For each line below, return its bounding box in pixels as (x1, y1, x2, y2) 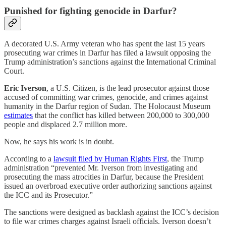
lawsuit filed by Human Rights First (53, 154, 167, 163)
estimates (4, 111, 33, 120)
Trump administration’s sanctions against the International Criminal (4, 58, 216, 67)
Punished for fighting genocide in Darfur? (4, 5, 177, 16)
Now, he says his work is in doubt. (4, 137, 114, 146)
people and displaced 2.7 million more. (4, 120, 127, 129)
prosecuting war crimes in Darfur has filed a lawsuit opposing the (4, 48, 211, 58)
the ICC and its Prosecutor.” (4, 191, 93, 200)
